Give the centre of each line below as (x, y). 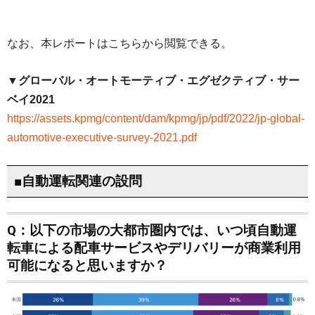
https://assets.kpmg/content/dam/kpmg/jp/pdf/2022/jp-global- (156, 118)
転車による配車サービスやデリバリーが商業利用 (154, 248)
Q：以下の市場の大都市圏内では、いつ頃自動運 (152, 230)
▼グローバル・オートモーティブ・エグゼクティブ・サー (153, 80)
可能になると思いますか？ (87, 265)
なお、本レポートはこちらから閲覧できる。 (120, 43)
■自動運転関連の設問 (78, 181)
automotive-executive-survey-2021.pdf (102, 137)
